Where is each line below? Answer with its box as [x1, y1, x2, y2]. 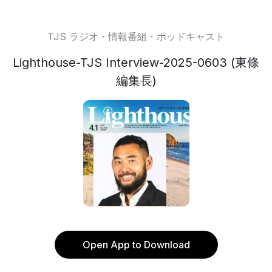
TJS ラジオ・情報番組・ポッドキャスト [47, 30, 225, 42]
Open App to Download [82, 239, 190, 251]
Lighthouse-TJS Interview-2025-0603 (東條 [13, 55, 259, 70]
